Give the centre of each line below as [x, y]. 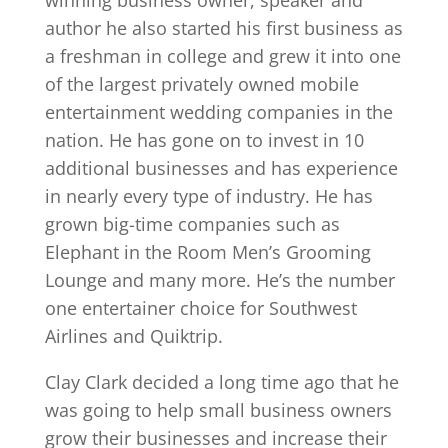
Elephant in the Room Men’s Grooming [207, 251]
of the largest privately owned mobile [201, 83]
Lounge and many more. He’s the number [219, 279]
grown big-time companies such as [192, 223]
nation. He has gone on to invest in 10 [204, 139]
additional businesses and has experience [221, 167]
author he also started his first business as [223, 27]
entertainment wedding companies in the [218, 111]
